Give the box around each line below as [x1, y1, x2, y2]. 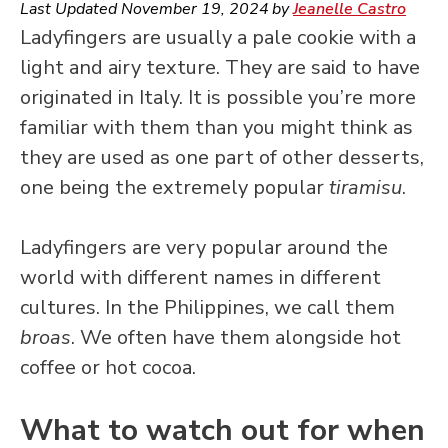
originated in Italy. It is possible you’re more [20, 84, 416, 112]
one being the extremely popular [20, 174, 329, 202]
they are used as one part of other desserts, [20, 144, 424, 172]
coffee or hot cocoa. [20, 354, 196, 382]
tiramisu [329, 174, 402, 202]
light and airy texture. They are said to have [20, 54, 420, 82]
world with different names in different [20, 264, 381, 292]
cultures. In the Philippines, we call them [20, 294, 395, 322]
